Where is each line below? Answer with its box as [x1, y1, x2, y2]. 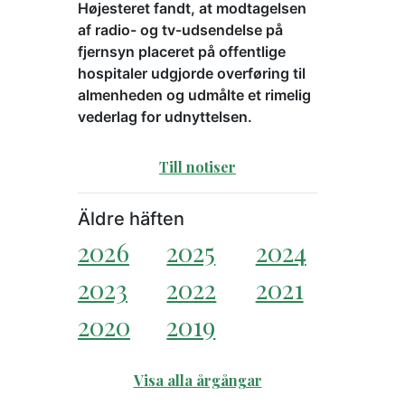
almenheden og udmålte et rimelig [78, 86, 311, 105]
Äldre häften [78, 208, 184, 231]
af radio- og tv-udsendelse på [78, 21, 283, 40]
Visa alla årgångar [133, 371, 262, 391]
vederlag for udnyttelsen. [78, 108, 252, 127]
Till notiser [159, 157, 236, 177]
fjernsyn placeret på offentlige [78, 42, 286, 61]
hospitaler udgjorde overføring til [78, 64, 306, 83]
